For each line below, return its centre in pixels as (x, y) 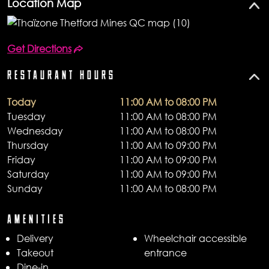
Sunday (25, 188)
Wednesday (35, 130)
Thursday (28, 145)
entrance (165, 252)
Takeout (35, 252)
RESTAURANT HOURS (62, 75)
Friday (21, 159)
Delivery (35, 238)
